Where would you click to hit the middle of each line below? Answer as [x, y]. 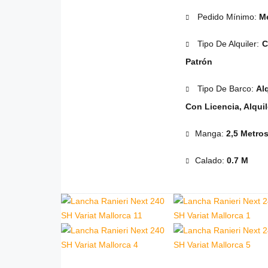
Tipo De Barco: [225, 89]
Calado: [211, 161]
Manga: [210, 134]
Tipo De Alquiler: [228, 44]
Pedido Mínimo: [227, 17]
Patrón [199, 62]
